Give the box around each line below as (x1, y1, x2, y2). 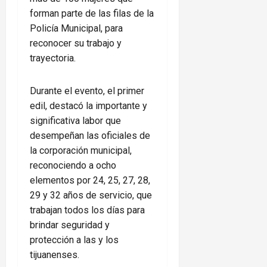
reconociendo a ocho (30, 160, 116, 172)
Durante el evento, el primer (30, 85, 144, 97)
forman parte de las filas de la (30, 8, 154, 20)
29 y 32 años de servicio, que (30, 190, 152, 201)
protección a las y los (30, 234, 119, 246)
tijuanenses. (30, 249, 79, 261)
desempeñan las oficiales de (30, 130, 150, 142)
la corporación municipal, (30, 145, 132, 157)
